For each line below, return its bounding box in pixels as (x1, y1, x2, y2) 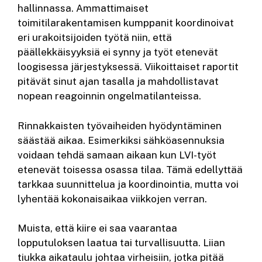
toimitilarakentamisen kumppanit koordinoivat (18, 17, 234, 29)
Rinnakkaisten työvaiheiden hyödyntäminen (18, 119, 222, 132)
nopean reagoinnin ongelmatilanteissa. (18, 90, 201, 102)
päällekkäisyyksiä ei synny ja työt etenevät (18, 46, 218, 58)
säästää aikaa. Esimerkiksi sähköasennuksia (18, 134, 225, 146)
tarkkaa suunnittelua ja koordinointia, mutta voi (18, 178, 239, 190)
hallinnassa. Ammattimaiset (18, 2, 149, 15)
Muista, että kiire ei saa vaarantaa (18, 222, 177, 235)
